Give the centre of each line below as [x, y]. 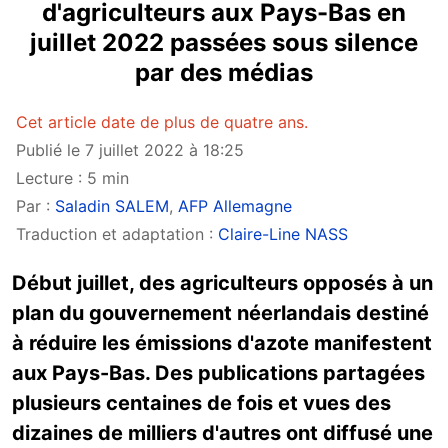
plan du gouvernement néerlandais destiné [220, 313]
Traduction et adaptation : [117, 234]
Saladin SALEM [112, 206]
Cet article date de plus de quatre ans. [162, 122]
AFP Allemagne [235, 206]
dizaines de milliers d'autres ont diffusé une [222, 433]
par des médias [224, 72]
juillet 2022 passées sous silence [224, 42]
